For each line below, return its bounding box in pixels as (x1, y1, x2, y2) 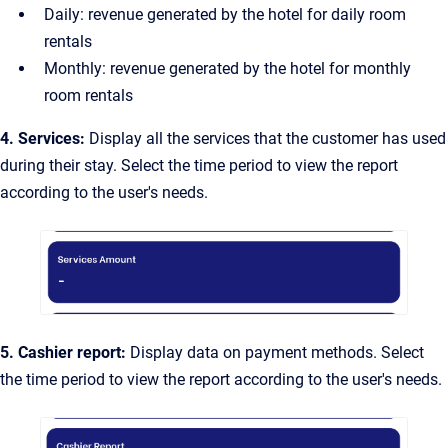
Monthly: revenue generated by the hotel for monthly (44, 59, 411, 79)
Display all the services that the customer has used (89, 129, 446, 149)
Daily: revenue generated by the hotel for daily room (44, 5, 406, 25)
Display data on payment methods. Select (126, 342, 424, 362)
